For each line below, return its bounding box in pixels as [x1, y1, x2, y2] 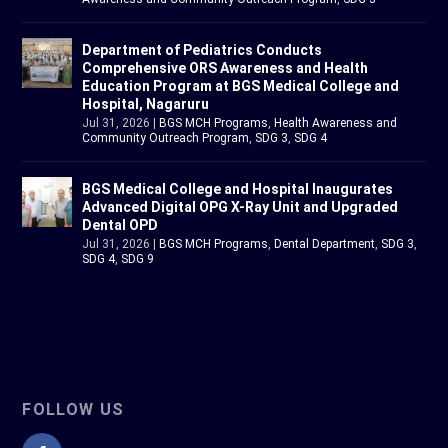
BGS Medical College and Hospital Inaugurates [82, 181, 394, 198]
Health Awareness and [274, 116, 398, 131]
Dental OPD [82, 217, 159, 234]
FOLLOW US [22, 400, 125, 420]
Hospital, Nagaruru [82, 96, 210, 113]
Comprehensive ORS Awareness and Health [82, 60, 369, 77]
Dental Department [274, 237, 376, 252]
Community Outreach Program [82, 131, 250, 146]
